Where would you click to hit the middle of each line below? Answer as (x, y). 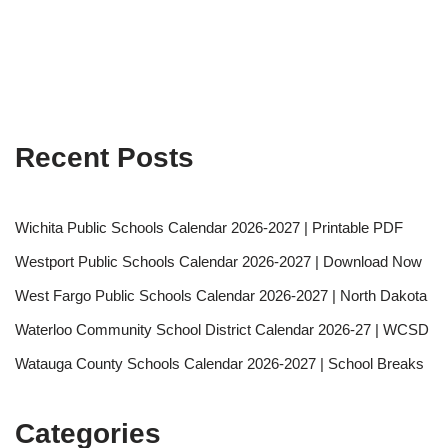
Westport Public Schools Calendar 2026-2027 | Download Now (218, 262)
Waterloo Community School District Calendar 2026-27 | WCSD (222, 330)
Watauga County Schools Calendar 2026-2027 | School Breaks (219, 364)
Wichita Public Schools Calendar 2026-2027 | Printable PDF (209, 228)
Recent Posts (104, 158)
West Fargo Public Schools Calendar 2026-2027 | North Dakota (221, 296)
